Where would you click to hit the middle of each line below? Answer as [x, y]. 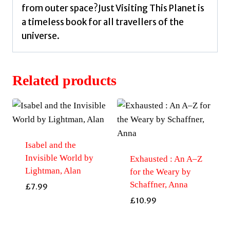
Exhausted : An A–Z [166, 159]
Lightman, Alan [53, 171]
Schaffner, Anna [159, 185]
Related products [64, 81]
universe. [41, 36]
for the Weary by [160, 172]
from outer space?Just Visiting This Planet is [113, 8]
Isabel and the [50, 145]
